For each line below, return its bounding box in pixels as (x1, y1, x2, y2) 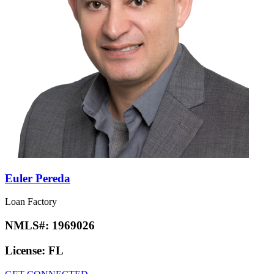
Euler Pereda (5, 171, 70, 185)
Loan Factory (5, 196, 57, 207)
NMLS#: (5, 219, 52, 232)
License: (5, 243, 48, 257)
